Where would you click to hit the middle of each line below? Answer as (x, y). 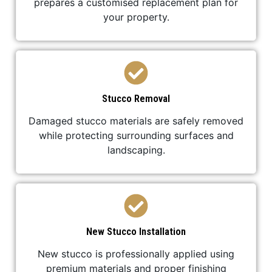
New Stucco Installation (136, 231)
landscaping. (136, 150)
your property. (136, 17)
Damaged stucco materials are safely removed (136, 121)
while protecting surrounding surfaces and (136, 135)
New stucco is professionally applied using (136, 254)
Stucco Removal (136, 98)
